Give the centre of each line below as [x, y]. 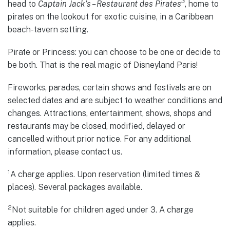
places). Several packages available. [75, 187]
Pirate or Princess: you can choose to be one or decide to [114, 52]
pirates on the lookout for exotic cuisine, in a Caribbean [111, 16]
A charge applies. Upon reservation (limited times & [105, 175]
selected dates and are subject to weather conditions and [115, 100]
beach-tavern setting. [48, 29]
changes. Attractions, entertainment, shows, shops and [110, 113]
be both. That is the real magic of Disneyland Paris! [103, 65]
